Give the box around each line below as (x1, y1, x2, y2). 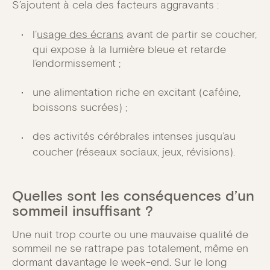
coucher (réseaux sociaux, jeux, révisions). (33, 145, 235, 159)
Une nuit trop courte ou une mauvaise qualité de (12, 227, 248, 241)
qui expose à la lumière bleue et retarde (33, 42, 226, 56)
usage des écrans (37, 27, 124, 41)
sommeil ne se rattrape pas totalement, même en (12, 241, 248, 255)
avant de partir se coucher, (124, 27, 257, 41)
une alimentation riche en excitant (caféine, (33, 85, 240, 99)
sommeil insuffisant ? (12, 201, 153, 219)
